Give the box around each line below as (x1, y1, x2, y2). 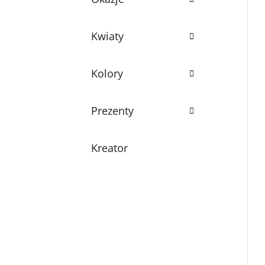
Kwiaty (91, 28, 124, 43)
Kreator (91, 140, 128, 155)
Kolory (91, 66, 124, 80)
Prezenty (91, 103, 134, 118)
